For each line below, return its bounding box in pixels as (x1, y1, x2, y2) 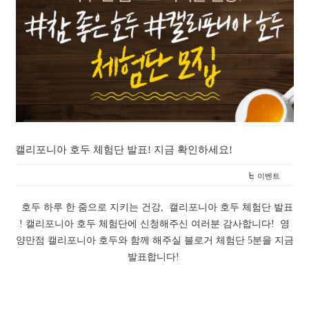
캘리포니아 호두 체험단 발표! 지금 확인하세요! (15, 144, 233, 156)
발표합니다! (127, 252, 182, 263)
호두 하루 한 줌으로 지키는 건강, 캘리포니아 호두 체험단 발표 (16, 202, 293, 213)
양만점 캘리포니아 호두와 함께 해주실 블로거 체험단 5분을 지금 (15, 235, 294, 246)
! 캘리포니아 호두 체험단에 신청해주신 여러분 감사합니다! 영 (19, 219, 290, 230)
